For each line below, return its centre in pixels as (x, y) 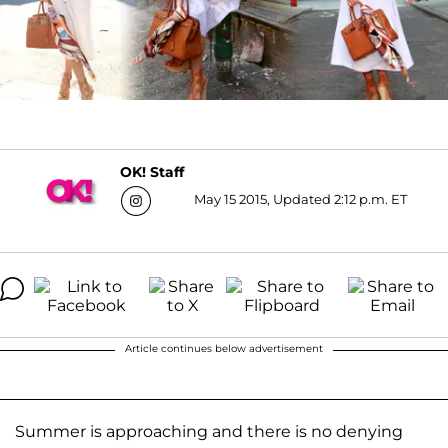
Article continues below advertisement (224, 348)
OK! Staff (152, 172)
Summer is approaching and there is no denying (209, 431)
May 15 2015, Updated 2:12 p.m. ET (300, 198)
